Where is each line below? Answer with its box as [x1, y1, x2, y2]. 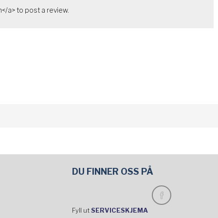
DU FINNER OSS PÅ [72, 166, 154, 177]
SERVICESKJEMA [91, 206, 150, 215]
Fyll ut [72, 206, 91, 215]
